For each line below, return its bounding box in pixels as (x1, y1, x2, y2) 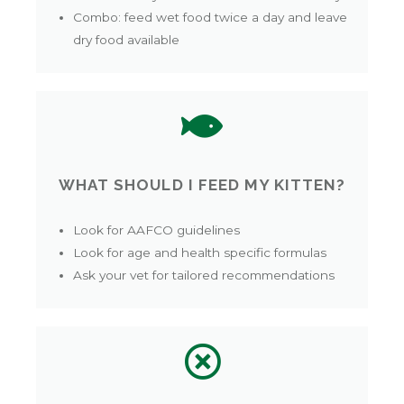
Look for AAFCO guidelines (73, 223, 241, 238)
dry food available (73, 32, 180, 48)
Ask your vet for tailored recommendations (73, 268, 335, 283)
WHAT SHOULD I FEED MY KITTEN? (58, 175, 346, 194)
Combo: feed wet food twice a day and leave (73, 10, 348, 25)
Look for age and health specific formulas (73, 245, 327, 261)
